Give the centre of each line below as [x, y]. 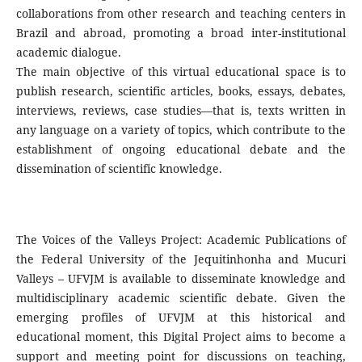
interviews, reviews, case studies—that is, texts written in [181, 110]
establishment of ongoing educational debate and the [181, 149]
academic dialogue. [68, 52]
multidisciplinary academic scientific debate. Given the [181, 298]
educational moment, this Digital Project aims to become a [181, 337]
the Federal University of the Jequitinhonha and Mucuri [181, 259]
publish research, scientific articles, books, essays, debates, [181, 90]
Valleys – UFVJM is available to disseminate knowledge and [181, 279]
